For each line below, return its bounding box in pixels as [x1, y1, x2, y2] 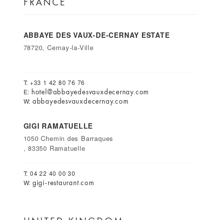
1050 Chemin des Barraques [23, 134, 114, 143]
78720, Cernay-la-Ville [23, 43, 94, 52]
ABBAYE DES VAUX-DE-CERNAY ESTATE [23, 30, 170, 40]
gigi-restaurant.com [32, 178, 94, 188]
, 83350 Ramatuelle [23, 143, 85, 153]
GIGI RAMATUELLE [23, 121, 93, 131]
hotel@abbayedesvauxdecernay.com [31, 87, 149, 97]
